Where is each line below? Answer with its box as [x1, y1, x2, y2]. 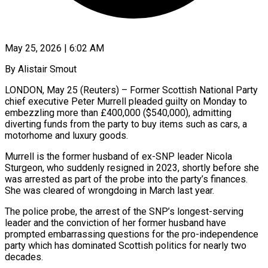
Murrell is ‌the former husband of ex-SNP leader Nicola [5, 150, 232, 162]
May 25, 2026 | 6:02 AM [5, 42, 104, 54]
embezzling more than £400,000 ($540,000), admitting [5, 106, 232, 118]
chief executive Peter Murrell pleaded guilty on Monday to [5, 95, 247, 107]
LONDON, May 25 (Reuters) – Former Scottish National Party [5, 84, 258, 96]
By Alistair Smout [5, 63, 77, 75]
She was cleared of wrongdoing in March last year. [5, 184, 214, 196]
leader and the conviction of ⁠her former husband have [5, 217, 226, 229]
